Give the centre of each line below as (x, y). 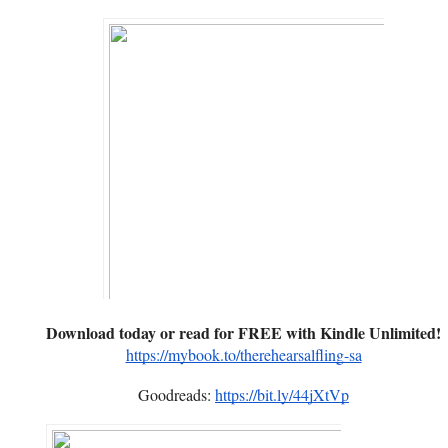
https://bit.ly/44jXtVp (282, 394)
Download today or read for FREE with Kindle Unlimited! (243, 332)
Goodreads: (176, 394)
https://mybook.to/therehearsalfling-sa (243, 354)
